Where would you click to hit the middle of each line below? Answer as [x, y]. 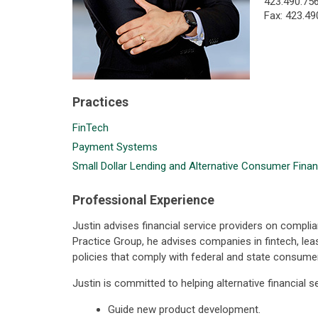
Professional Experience [143, 200]
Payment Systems [115, 147]
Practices [100, 102]
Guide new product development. [184, 309]
